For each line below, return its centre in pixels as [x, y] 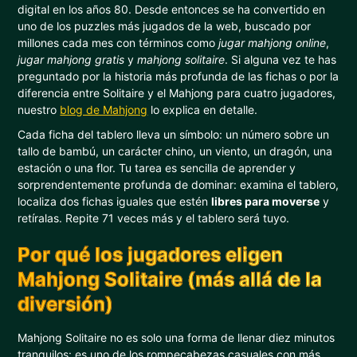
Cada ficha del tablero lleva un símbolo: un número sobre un [174, 134]
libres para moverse [266, 201]
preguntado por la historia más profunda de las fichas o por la [178, 76]
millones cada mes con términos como [118, 43]
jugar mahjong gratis [71, 59]
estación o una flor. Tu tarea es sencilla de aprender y [157, 168]
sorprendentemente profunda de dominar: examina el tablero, [178, 184]
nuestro [39, 110]
